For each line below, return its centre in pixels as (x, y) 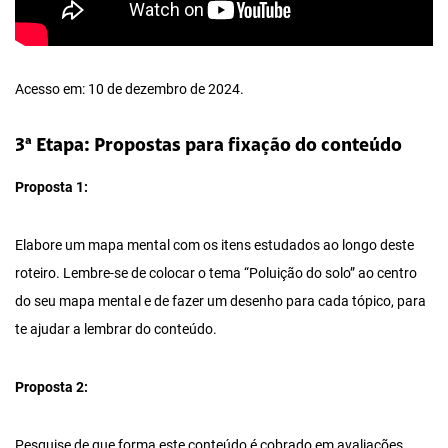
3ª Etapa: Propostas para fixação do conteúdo (208, 147)
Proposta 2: (51, 388)
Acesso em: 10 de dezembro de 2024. (129, 90)
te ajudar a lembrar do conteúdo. (116, 330)
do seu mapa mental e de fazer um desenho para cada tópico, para (220, 302)
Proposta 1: (51, 188)
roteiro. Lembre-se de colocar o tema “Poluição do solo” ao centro (216, 274)
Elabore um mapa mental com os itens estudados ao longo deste (214, 246)
